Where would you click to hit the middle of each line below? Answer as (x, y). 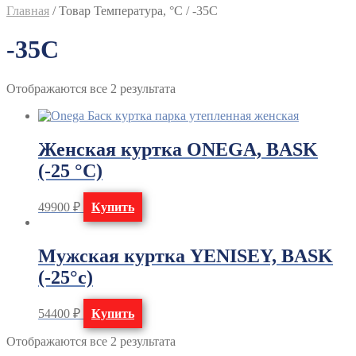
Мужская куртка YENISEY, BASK (186, 255)
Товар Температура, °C (121, 11)
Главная (28, 11)
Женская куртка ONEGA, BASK (178, 149)
